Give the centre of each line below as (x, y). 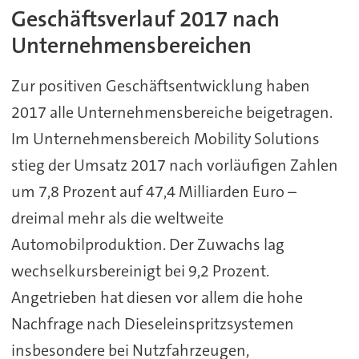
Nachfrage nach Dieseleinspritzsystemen (152, 323)
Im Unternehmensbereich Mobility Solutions (165, 138)
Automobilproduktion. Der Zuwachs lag (147, 244)
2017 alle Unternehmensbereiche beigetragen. (171, 112)
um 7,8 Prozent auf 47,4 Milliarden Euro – (153, 191)
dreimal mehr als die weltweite (117, 218)
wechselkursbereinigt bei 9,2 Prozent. (140, 270)
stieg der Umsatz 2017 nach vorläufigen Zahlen (174, 165)
